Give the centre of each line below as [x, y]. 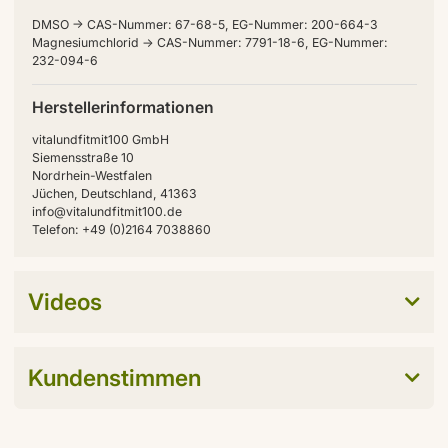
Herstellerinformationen [122, 108]
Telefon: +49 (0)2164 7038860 [121, 230]
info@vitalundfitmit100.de [106, 212]
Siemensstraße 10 [82, 158]
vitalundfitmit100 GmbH [100, 140]
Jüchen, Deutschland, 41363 [114, 194]
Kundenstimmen [114, 377]
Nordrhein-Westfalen [91, 176]
